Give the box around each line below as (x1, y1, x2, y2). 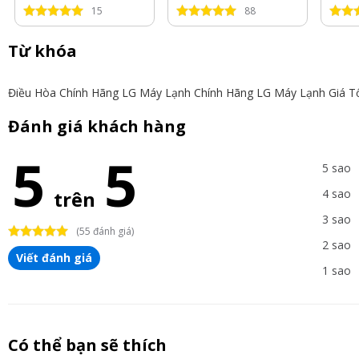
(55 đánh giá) (76, 224, 134, 238)
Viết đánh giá (16, 250, 92, 265)
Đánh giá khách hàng (8, 115, 186, 137)
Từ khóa (8, 40, 77, 62)
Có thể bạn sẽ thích (8, 334, 167, 356)
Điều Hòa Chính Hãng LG (8, 85, 136, 100)
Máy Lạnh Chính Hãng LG (139, 85, 271, 100)
